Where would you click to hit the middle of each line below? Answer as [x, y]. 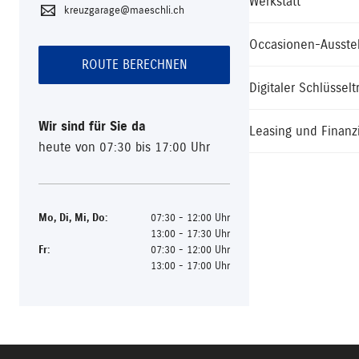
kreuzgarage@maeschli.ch [124, 10]
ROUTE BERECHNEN [134, 65]
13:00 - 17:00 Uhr [190, 266]
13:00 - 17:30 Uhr [190, 234]
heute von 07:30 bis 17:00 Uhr [124, 147]
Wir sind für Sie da [92, 127]
